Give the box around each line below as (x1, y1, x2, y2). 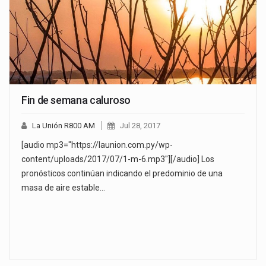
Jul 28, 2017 (120, 121, 160, 131)
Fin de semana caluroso (21, 94, 131, 107)
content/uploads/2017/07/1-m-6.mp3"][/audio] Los (21, 154, 214, 164)
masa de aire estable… (21, 183, 105, 193)
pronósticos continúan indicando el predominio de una (21, 169, 223, 179)
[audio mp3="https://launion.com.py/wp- (21, 140, 173, 150)
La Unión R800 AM (32, 121, 95, 131)
